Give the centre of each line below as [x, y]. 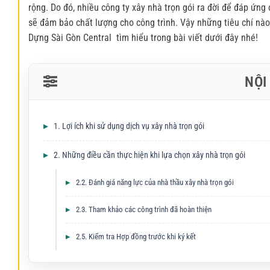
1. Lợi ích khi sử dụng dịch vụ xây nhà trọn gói [129, 126]
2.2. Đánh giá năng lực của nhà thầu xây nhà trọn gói [155, 182]
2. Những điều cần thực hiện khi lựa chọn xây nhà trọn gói [149, 155]
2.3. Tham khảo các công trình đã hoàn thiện [144, 209]
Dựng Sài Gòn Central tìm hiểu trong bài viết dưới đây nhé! [143, 38]
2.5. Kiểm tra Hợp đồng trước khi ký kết [136, 237]
